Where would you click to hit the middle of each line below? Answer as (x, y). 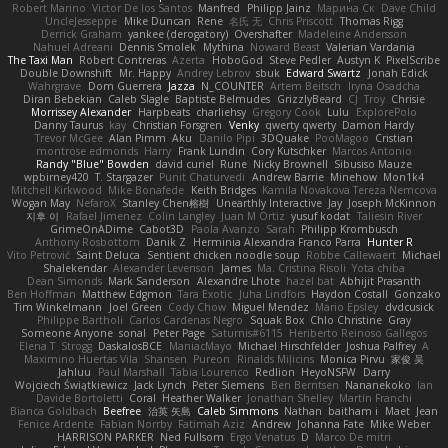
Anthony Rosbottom (88, 241)
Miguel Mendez (271, 306)
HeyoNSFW (329, 371)
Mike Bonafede (146, 189)
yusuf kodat (321, 215)
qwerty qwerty (300, 124)
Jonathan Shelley (290, 397)
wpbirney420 (56, 176)
